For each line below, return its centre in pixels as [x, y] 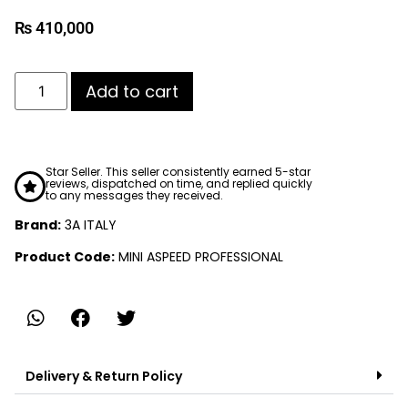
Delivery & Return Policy [104, 377]
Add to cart [133, 91]
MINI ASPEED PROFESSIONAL [199, 257]
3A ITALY [89, 224]
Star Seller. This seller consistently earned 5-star [178, 171]
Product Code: [65, 257]
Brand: [38, 224]
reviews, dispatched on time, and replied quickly [179, 183]
